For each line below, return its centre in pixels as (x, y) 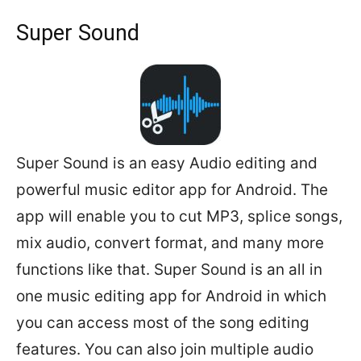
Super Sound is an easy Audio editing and (167, 163)
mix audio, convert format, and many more (170, 243)
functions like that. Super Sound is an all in (169, 270)
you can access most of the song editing (163, 323)
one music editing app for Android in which (171, 296)
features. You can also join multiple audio (165, 349)
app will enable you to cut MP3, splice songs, (179, 216)
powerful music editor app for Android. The (172, 190)
